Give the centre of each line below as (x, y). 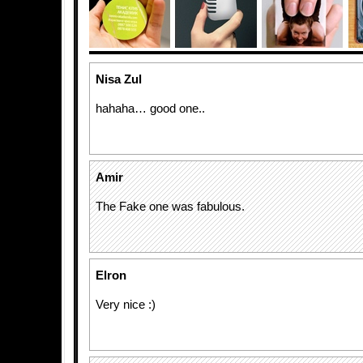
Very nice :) (126, 305)
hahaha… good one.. (150, 109)
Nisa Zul (119, 79)
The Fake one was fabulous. (170, 207)
